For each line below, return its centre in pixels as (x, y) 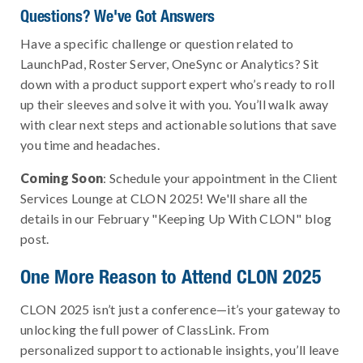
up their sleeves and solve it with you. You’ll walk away (175, 105)
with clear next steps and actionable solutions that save (179, 125)
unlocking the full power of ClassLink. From (145, 330)
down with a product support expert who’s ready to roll (178, 84)
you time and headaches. (90, 145)
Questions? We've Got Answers (117, 16)
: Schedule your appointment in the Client (220, 178)
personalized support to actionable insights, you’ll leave (180, 350)
